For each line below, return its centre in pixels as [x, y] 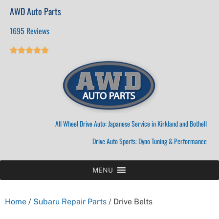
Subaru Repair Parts [70, 201]
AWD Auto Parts [35, 11]
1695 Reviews [30, 31]
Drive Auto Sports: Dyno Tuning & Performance [150, 141]
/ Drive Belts [130, 201]
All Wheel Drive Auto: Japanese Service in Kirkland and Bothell [131, 124]
